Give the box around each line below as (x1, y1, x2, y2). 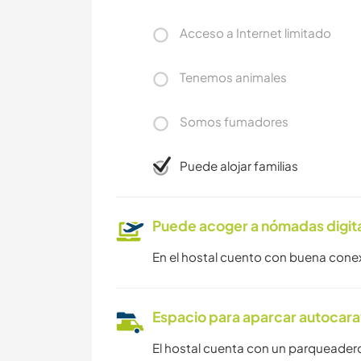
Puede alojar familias (180, 158, 298, 174)
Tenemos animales (180, 69, 287, 85)
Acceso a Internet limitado (180, 25, 331, 41)
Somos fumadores (180, 114, 288, 130)
